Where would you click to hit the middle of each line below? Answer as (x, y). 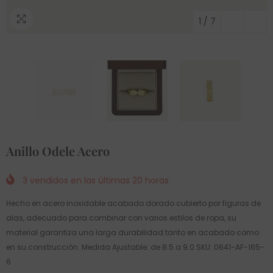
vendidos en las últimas (80, 181)
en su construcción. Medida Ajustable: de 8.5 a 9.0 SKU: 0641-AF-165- (135, 247)
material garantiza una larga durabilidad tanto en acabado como (133, 233)
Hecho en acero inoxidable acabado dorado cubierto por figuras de (133, 204)
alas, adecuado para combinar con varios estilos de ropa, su (121, 218)
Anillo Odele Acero (58, 151)
